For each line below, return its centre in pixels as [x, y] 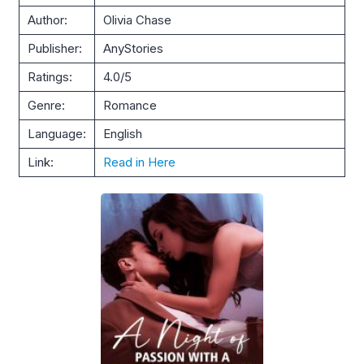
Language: [57, 133]
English [123, 133]
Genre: [46, 105]
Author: [48, 19]
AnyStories [133, 48]
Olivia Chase [137, 19]
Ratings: [50, 76]
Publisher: [55, 48]
